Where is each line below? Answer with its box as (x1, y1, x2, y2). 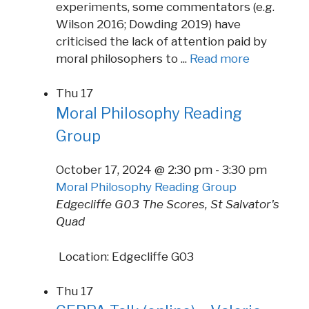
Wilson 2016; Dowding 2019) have (56, 17, 241, 31)
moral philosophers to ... (56, 51, 190, 66)
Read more (190, 51, 250, 66)
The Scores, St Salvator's (142, 197, 279, 212)
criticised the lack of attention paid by (56, 34, 267, 48)
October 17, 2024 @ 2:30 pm (56, 163, 212, 177)
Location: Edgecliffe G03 (56, 249, 194, 263)
